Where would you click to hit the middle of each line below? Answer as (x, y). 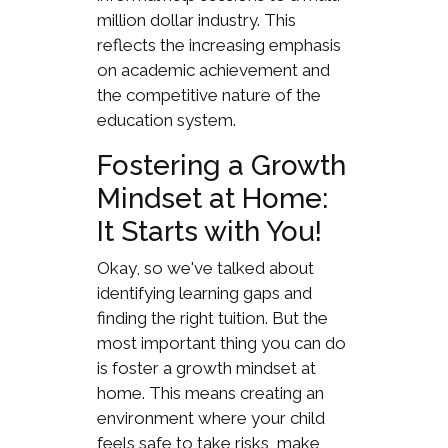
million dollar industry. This (196, 19)
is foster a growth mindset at (206, 367)
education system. (166, 119)
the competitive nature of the (208, 94)
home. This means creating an (210, 392)
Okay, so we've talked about (205, 267)
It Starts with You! (209, 231)
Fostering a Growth (221, 165)
